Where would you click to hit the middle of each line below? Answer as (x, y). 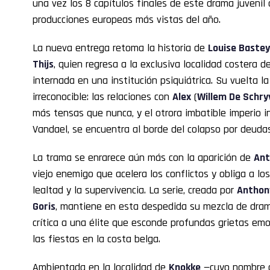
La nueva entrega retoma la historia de (120, 48)
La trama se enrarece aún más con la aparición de (143, 157)
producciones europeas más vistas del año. (127, 19)
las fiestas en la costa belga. (96, 239)
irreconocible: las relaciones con (102, 96)
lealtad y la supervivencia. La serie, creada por (135, 190)
